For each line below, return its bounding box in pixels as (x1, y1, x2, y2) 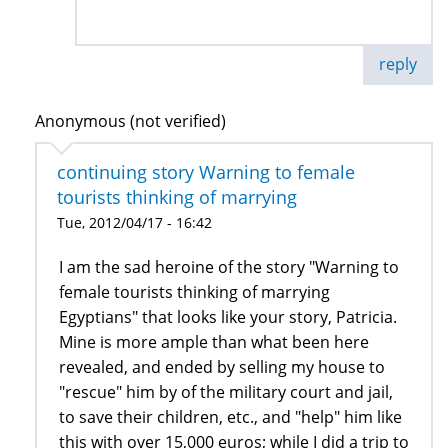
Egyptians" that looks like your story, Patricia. (59, 306, 397, 329)
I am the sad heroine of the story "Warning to (59, 256, 399, 279)
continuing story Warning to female (57, 160, 355, 185)
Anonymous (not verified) (35, 110, 226, 133)
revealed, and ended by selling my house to (59, 356, 385, 379)
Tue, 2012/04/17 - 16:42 (57, 213, 212, 233)
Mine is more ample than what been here (59, 331, 369, 354)
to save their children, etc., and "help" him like (59, 406, 402, 429)
